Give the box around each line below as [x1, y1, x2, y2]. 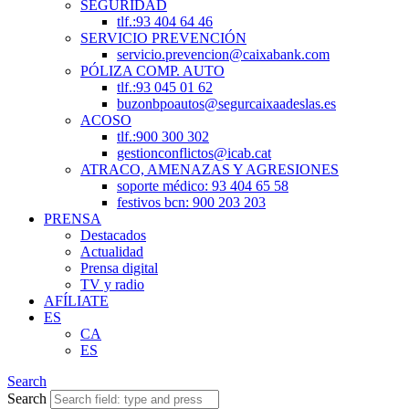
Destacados [80, 226, 146, 243]
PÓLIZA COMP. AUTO [80, 62, 225, 79]
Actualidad [80, 243, 143, 259]
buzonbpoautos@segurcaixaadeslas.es [117, 95, 336, 111]
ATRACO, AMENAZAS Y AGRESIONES [80, 161, 339, 177]
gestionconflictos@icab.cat [117, 144, 271, 161]
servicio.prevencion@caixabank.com [117, 46, 330, 62]
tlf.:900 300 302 [117, 128, 209, 144]
